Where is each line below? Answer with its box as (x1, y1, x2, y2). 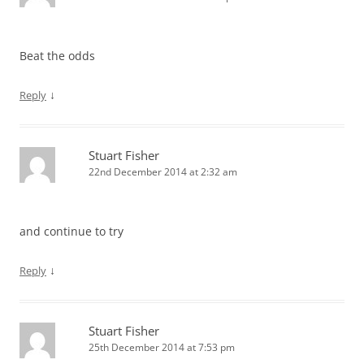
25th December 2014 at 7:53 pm (89, 340, 235, 354)
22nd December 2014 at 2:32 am (89, 165, 237, 179)
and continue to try (19, 223, 123, 239)
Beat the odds (19, 48, 95, 63)
